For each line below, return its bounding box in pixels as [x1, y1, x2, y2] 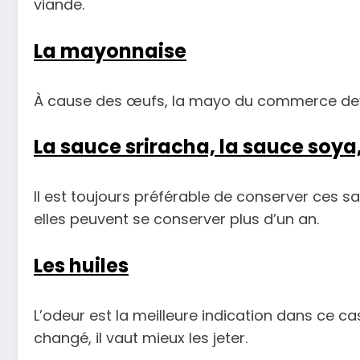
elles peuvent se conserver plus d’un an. [34, 209, 319, 230]
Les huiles [34, 252, 129, 279]
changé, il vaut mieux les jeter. [34, 327, 247, 348]
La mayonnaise [34, 37, 186, 64]
